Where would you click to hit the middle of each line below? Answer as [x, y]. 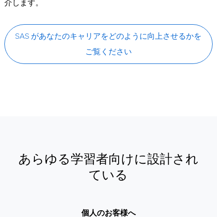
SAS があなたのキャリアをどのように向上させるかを [108, 36]
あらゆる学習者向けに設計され [108, 159]
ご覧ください [108, 52]
